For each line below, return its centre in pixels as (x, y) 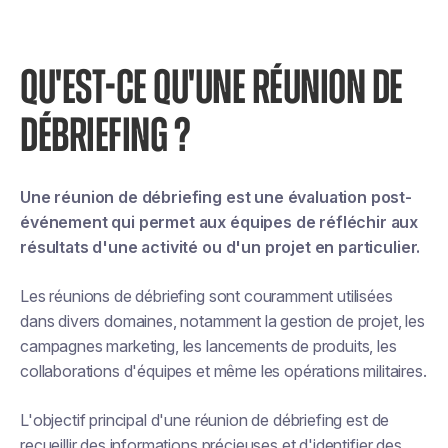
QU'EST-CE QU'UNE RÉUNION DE (211, 89)
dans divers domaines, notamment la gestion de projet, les (222, 321)
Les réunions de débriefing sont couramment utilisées (206, 296)
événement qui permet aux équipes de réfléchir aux (219, 222)
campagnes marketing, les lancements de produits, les (208, 346)
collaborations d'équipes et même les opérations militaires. (223, 371)
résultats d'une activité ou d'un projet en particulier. (220, 247)
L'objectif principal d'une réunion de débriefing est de (205, 420)
